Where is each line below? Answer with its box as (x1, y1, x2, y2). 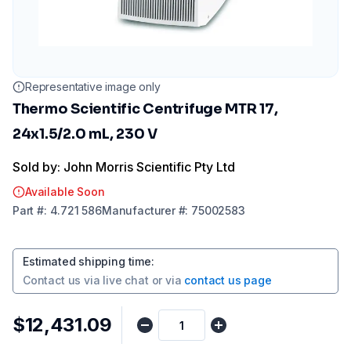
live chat (103, 273, 149, 287)
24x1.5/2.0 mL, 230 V (13, 125, 157, 143)
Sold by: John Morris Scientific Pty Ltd (13, 159, 235, 175)
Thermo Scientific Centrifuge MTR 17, (13, 100, 278, 118)
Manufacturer (101, 204, 175, 217)
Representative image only (25, 80, 161, 93)
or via (151, 273, 182, 287)
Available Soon (25, 185, 105, 198)
